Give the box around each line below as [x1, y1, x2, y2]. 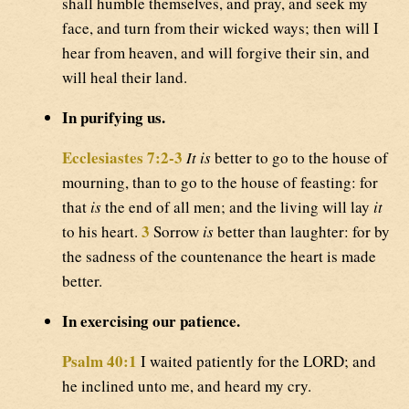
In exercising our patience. [62, 309, 240, 333]
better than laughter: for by [214, 221, 390, 243]
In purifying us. [62, 106, 165, 130]
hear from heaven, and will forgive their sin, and [62, 42, 370, 64]
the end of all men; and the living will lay [101, 196, 373, 218]
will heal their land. [62, 67, 187, 89]
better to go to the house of [211, 147, 388, 169]
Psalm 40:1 [62, 350, 137, 373]
